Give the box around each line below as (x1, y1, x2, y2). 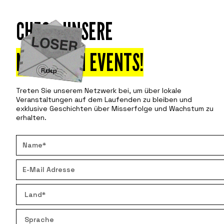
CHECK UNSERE (16, 17, 113, 45)
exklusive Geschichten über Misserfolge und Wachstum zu (16, 104, 213, 113)
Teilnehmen (157, 39, 204, 49)
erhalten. (16, 113, 46, 122)
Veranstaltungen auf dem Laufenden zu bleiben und (16, 95, 192, 104)
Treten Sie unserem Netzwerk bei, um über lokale (16, 86, 181, 95)
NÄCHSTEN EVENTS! (16, 48, 143, 76)
